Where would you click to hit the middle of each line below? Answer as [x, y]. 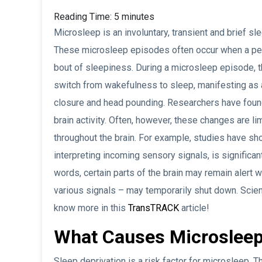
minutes [138, 17]
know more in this [91, 208]
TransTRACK [154, 208]
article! [194, 208]
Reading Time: [84, 17]
